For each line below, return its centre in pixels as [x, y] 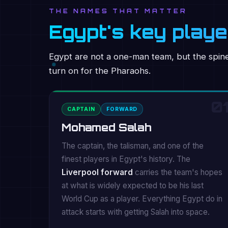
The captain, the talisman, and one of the [133, 146]
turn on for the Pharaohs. [100, 71]
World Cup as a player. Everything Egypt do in [142, 199]
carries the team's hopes [178, 172]
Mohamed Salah [107, 127]
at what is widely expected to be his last [133, 186]
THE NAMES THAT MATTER [118, 11]
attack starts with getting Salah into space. [136, 212]
